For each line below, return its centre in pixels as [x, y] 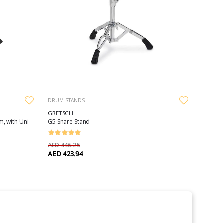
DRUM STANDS [66, 100]
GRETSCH [61, 113]
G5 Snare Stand [69, 121]
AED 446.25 [64, 145]
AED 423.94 [65, 154]
